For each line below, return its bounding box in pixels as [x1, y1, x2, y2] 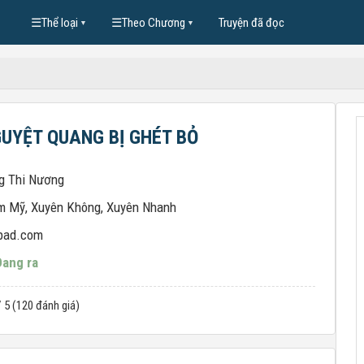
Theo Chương [121, 15, 185, 30]
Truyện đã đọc [218, 15, 284, 30]
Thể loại [41, 15, 78, 30]
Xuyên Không [31, 199, 101, 215]
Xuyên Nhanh [106, 199, 176, 215]
